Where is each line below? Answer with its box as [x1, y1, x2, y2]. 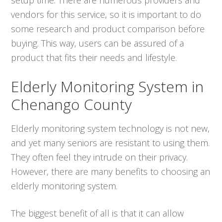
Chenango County [11, 94, 132, 114]
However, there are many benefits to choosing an [11, 165, 211, 177]
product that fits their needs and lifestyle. [11, 51, 177, 63]
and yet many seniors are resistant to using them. [11, 136, 210, 149]
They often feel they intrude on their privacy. [11, 151, 188, 163]
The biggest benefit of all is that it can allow [11, 207, 184, 219]
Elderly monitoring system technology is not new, [11, 122, 210, 134]
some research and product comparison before [11, 22, 205, 35]
